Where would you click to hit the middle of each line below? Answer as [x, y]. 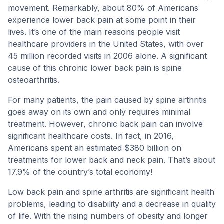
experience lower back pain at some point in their [102, 20]
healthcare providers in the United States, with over [106, 44]
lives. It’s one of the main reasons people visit [94, 32]
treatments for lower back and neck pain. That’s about [112, 160]
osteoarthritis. [34, 80]
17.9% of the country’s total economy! [80, 172]
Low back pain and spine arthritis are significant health [111, 192]
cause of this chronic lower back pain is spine [95, 68]
